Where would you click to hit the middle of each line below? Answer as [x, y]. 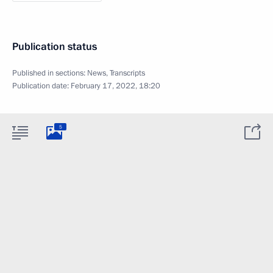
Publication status [55, 47]
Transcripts [127, 73]
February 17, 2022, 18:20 [115, 86]
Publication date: [41, 86]
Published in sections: [50, 73]
